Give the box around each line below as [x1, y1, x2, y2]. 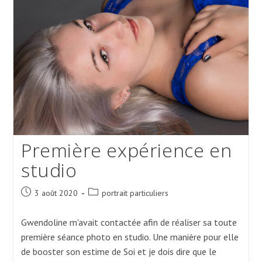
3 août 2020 [34, 187, 78, 198]
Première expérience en [20, 137, 232, 163]
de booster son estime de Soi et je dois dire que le [20, 245, 216, 257]
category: [87, 198, 120, 209]
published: [20, 198, 56, 209]
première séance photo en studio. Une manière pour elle [20, 230, 239, 243]
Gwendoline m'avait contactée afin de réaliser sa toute [20, 216, 237, 228]
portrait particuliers [101, 187, 168, 198]
